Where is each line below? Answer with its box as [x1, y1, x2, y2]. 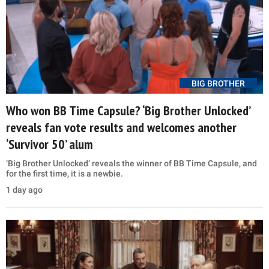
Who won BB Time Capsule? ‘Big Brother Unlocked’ [6, 101, 250, 119]
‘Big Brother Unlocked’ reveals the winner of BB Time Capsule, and [6, 158, 257, 168]
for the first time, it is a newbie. [6, 168, 123, 178]
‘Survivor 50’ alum [6, 135, 93, 153]
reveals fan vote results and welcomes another [6, 118, 237, 136]
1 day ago [6, 184, 43, 195]
